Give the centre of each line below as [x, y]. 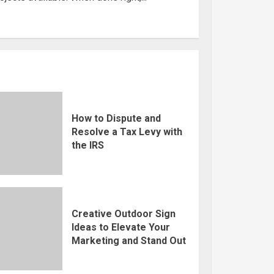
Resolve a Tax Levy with [127, 131]
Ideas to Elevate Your [120, 227]
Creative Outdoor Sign [123, 213]
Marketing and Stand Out [128, 240]
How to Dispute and [116, 118]
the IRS [87, 145]
